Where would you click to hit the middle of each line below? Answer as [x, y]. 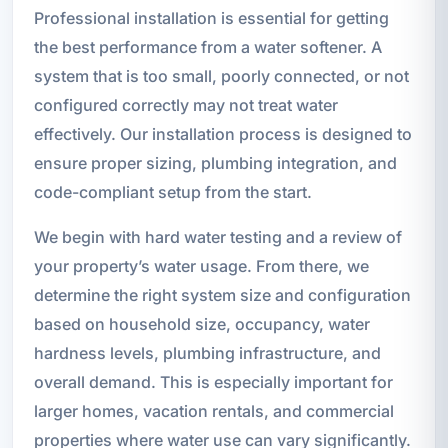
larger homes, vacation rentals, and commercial [213, 410]
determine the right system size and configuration [222, 294]
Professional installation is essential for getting [211, 17]
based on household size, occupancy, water [201, 323]
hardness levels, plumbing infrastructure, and [207, 352]
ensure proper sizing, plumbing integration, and [215, 162]
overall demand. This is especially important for [213, 381]
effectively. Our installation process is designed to [222, 133]
